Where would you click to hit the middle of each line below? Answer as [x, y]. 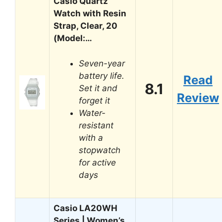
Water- [92, 113]
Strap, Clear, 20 [85, 26]
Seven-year [102, 63]
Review [198, 98]
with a [91, 138]
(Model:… [73, 38]
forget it [94, 100]
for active [97, 162]
